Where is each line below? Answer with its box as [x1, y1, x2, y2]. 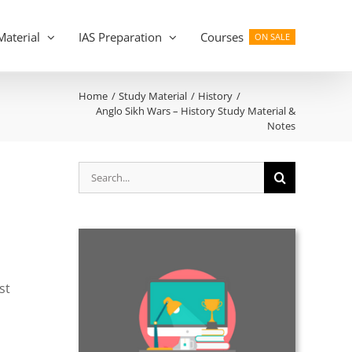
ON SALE [255, 31, 291, 42]
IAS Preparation [78, 28, 162, 45]
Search [78, 162, 119, 179]
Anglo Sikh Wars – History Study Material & [96, 104, 295, 118]
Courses [200, 28, 244, 45]
